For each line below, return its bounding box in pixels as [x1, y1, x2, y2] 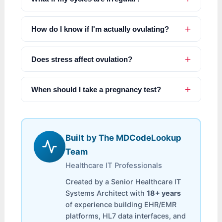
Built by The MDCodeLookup [65, 133, 182, 143]
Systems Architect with [65, 189, 147, 198]
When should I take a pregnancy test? [31, 85, 162, 94]
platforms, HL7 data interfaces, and [65, 212, 186, 221]
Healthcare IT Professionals [65, 161, 163, 170]
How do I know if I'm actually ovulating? [31, 25, 169, 34]
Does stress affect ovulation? [31, 55, 133, 64]
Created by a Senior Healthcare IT [65, 177, 181, 186]
